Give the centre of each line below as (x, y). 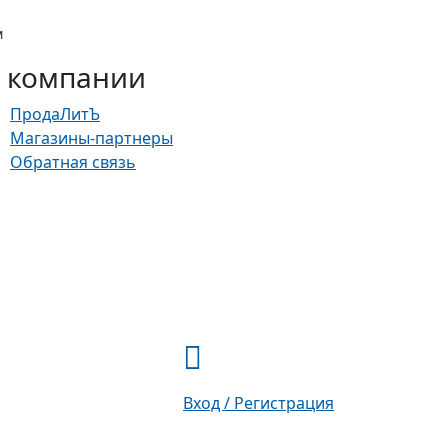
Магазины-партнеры (91, 138)
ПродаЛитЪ (55, 114)
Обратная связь (73, 162)
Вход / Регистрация (258, 403)
